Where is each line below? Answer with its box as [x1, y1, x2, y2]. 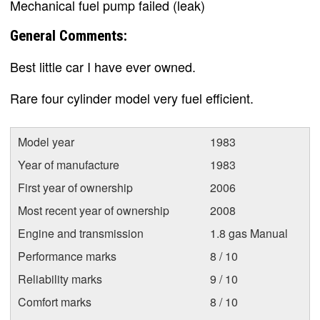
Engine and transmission [18, 224, 144, 241]
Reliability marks [18, 270, 102, 287]
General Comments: [10, 26, 127, 44]
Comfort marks [18, 293, 91, 310]
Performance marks [18, 247, 116, 264]
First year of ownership [18, 179, 133, 196]
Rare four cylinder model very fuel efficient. [10, 88, 254, 107]
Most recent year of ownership [18, 201, 169, 219]
